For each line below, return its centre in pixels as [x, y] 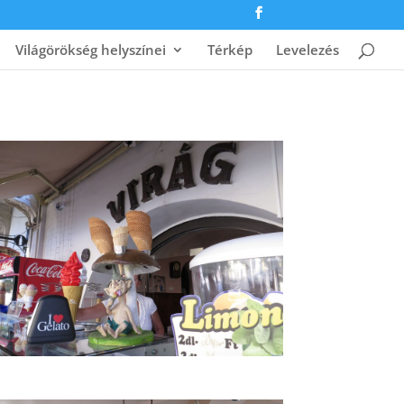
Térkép [230, 49]
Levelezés [308, 49]
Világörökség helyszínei [91, 49]
